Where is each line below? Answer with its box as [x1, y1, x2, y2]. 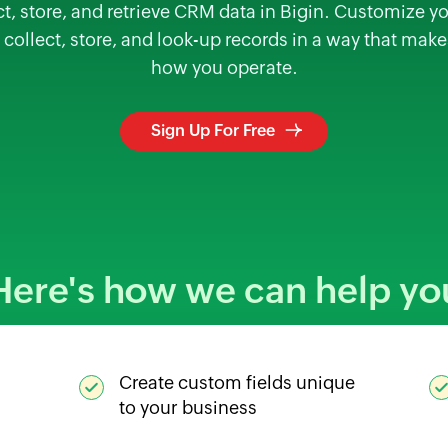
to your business [119, 397, 257, 419]
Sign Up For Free [151, 121, 275, 140]
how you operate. [150, 57, 298, 78]
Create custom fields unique [119, 372, 355, 394]
